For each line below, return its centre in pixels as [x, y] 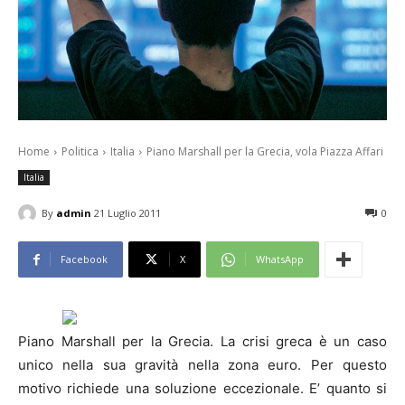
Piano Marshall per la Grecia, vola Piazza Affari [265, 152]
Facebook [84, 259]
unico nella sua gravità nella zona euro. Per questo [202, 365]
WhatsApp [280, 259]
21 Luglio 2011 [127, 213]
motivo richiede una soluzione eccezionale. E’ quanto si [202, 389]
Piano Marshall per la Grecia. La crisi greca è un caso [202, 342]
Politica [80, 152]
